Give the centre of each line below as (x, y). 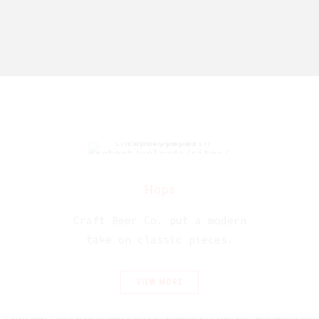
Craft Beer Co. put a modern (159, 220)
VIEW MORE (159, 282)
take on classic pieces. (159, 239)
